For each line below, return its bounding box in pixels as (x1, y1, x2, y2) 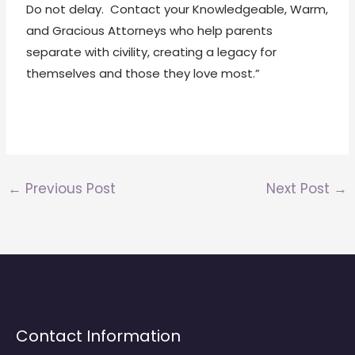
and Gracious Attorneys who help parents (26, 21, 273, 39)
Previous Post (21, 178, 116, 198)
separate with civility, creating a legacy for (26, 43, 277, 60)
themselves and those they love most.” (26, 64, 261, 82)
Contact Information (16, 325, 181, 348)
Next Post (265, 178, 334, 198)
